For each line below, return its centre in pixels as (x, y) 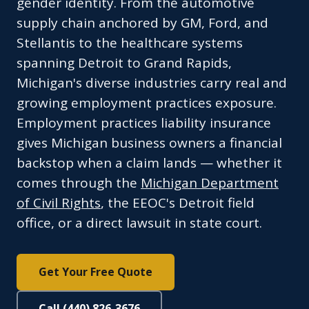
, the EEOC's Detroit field (178, 203)
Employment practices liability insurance (144, 123)
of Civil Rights (59, 203)
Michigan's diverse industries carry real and (152, 83)
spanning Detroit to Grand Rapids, (124, 63)
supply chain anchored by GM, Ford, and (142, 23)
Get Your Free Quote (96, 272)
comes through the (79, 183)
